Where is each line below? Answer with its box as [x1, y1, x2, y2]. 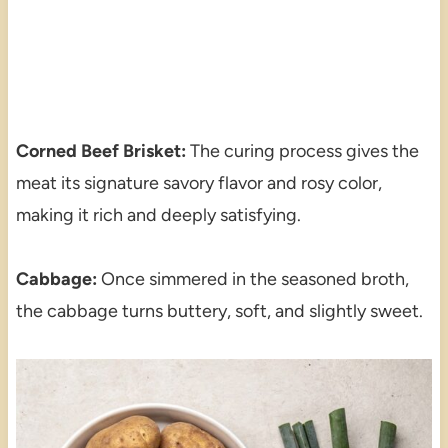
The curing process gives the [185, 139, 419, 162]
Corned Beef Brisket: [15, 139, 186, 162]
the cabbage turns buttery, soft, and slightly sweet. [15, 299, 423, 322]
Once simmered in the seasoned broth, [96, 267, 409, 290]
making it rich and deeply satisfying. [15, 203, 301, 226]
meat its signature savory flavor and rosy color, [15, 171, 382, 194]
